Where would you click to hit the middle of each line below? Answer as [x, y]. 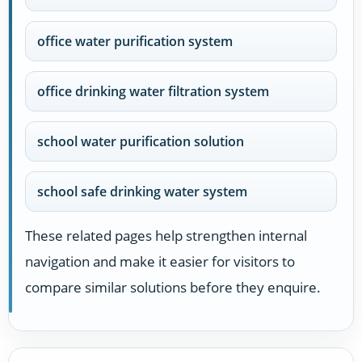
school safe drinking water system [142, 192]
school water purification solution [141, 142]
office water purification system [135, 42]
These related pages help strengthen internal [166, 236]
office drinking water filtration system [153, 92]
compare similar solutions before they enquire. [173, 288]
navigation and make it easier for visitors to [160, 262]
